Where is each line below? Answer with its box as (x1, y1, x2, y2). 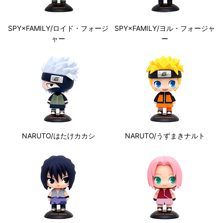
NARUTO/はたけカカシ (21, 131, 95, 140)
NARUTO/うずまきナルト (124, 131, 205, 140)
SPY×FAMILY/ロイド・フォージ (8, 24, 109, 32)
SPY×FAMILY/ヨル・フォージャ (114, 24, 215, 32)
